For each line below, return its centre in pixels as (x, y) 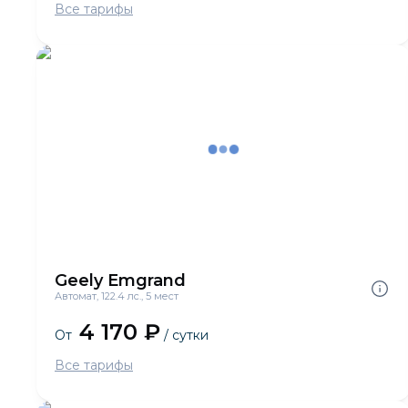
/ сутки (184, 335)
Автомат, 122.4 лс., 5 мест (117, 296)
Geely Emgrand (120, 280)
